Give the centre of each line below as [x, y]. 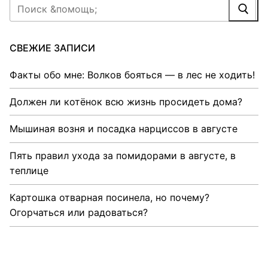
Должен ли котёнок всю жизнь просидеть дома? [126, 101]
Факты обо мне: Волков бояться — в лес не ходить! [132, 74]
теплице [29, 171]
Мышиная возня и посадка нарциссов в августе [124, 128]
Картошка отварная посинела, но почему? [109, 198]
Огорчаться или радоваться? [79, 213]
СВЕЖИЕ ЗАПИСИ [52, 48]
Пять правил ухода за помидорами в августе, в [123, 156]
